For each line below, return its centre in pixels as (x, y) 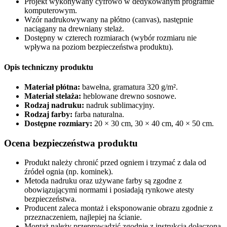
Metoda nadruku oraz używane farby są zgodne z (103, 181)
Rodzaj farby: (48, 114)
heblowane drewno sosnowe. (129, 96)
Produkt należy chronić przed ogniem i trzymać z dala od (115, 163)
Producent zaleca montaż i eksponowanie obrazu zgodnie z (119, 208)
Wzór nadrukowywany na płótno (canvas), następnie (109, 20)
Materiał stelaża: (53, 96)
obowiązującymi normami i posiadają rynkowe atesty (109, 190)
